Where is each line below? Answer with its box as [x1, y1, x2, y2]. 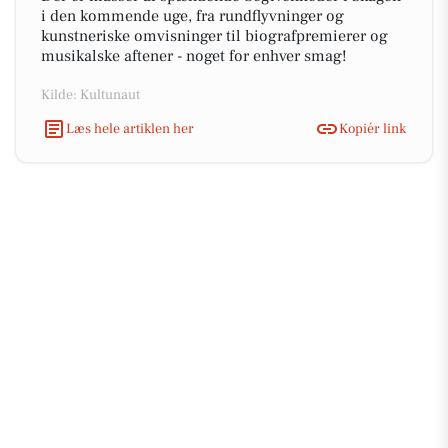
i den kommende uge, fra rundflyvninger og [41, 6, 344, 26]
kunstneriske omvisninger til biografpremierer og [41, 26, 388, 46]
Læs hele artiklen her [66, 119, 194, 138]
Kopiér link [339, 119, 406, 138]
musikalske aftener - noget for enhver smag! [41, 46, 347, 66]
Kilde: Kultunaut [41, 86, 140, 104]
